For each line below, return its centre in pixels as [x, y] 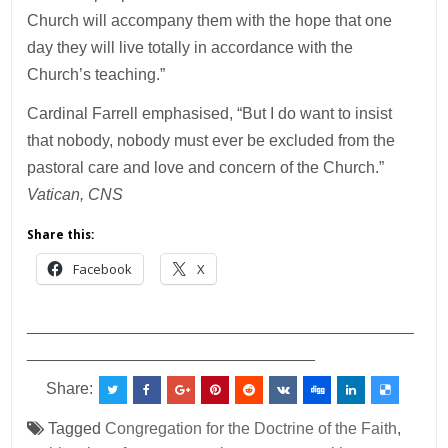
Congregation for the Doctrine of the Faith [251, 428]
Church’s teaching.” [96, 74]
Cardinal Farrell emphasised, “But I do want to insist [210, 113]
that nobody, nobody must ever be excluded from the [211, 140]
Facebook [103, 268]
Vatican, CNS [75, 194]
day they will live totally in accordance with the [190, 47]
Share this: [61, 234]
